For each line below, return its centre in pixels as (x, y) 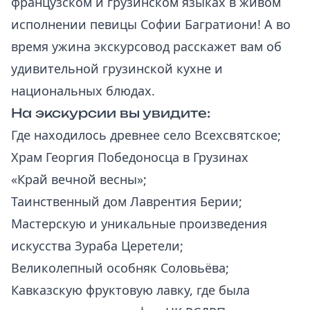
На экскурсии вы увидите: (111, 113)
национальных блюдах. (83, 91)
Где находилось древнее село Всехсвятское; (146, 135)
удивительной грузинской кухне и (117, 69)
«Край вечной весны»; (79, 179)
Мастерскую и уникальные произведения (139, 224)
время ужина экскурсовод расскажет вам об (146, 46)
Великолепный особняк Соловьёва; (120, 268)
